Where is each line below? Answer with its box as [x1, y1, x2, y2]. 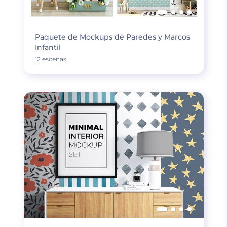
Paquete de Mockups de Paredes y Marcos [34, 32, 190, 42]
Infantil [34, 43, 61, 52]
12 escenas [34, 55, 66, 63]
